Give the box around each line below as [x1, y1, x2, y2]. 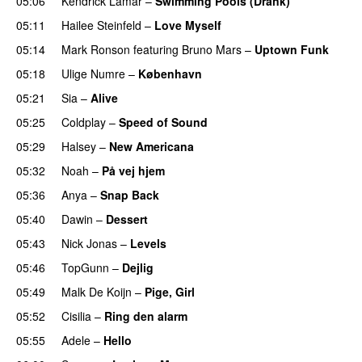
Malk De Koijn [61, 283, 132, 300]
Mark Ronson [61, 40, 130, 57]
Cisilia [61, 307, 91, 324]
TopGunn [61, 259, 109, 276]
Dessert [106, 210, 148, 227]
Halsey [61, 137, 96, 154]
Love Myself [154, 16, 221, 33]
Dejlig [122, 259, 154, 276]
